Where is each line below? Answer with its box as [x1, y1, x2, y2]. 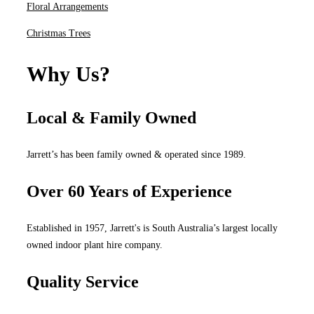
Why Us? [27, 62, 110, 86]
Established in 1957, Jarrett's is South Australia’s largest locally [27, 222, 278, 233]
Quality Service [27, 272, 139, 291]
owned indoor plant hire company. [27, 239, 163, 250]
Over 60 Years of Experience [27, 182, 232, 200]
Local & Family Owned [27, 108, 196, 127]
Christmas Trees [27, 27, 90, 39]
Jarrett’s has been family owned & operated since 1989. [27, 149, 246, 160]
